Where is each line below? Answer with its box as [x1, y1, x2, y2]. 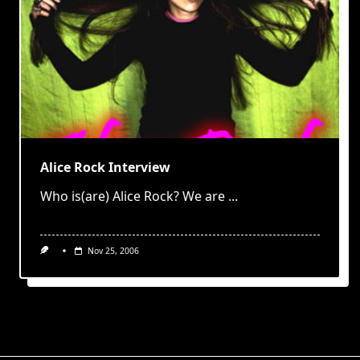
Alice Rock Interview [40, 157, 170, 176]
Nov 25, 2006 [87, 244, 139, 256]
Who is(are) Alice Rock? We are [40, 186, 225, 205]
